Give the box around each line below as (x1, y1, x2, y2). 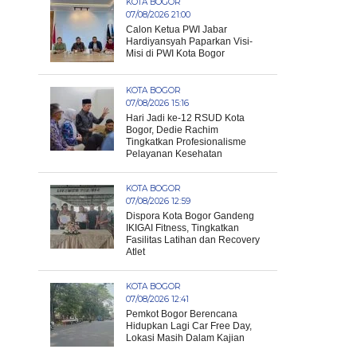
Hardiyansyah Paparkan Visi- (126, 36, 253, 47)
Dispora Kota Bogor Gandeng (126, 210, 254, 222)
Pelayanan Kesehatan (126, 148, 222, 159)
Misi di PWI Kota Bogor (126, 48, 225, 59)
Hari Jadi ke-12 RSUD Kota (126, 112, 245, 124)
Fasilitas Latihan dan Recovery (126, 234, 260, 245)
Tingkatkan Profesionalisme (126, 136, 246, 147)
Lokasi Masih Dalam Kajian (126, 332, 245, 343)
